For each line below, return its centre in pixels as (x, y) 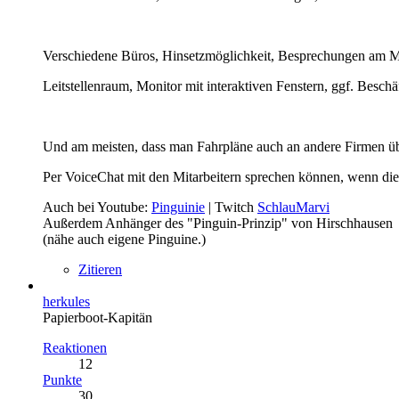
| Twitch (231, 207)
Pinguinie (178, 207)
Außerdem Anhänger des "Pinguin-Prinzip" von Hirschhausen (218, 223)
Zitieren (100, 269)
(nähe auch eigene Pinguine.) (124, 239)
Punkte (62, 379)
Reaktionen (75, 347)
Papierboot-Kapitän (98, 317)
